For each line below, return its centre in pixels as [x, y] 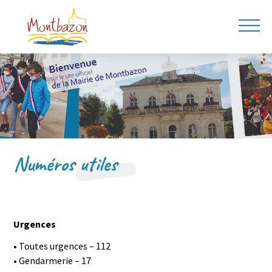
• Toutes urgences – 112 [62, 246]
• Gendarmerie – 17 [53, 260]
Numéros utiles [66, 164]
